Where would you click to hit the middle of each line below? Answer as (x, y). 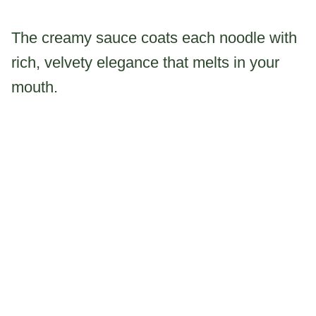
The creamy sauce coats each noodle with (154, 37)
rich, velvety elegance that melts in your (145, 62)
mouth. (35, 87)
